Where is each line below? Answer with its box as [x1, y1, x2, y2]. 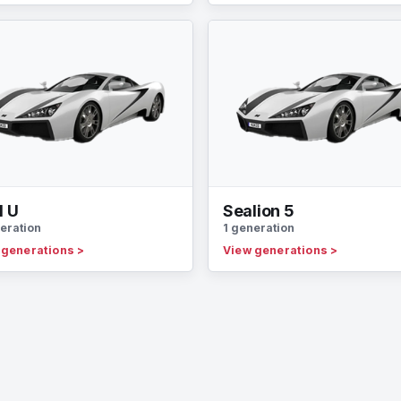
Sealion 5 [223, 201, 294, 221]
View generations [223, 243, 331, 258]
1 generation [223, 221, 294, 235]
